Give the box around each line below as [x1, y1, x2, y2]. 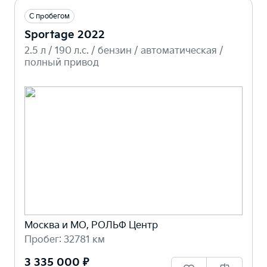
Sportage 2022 [24, 28, 105, 41]
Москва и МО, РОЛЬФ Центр [24, 220, 158, 232]
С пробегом [29, 11, 70, 21]
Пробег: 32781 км [24, 234, 105, 246]
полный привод [24, 57, 99, 69]
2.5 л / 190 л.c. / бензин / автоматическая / [24, 45, 223, 57]
